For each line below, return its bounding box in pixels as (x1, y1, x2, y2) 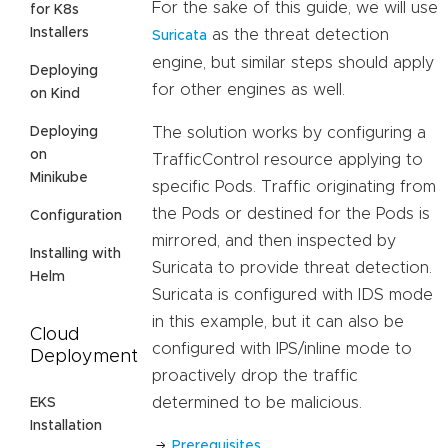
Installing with (30, 246, 121, 261)
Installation (30, 418, 102, 433)
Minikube (30, 170, 88, 185)
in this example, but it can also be (152, 314, 404, 331)
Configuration (30, 208, 122, 223)
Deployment (30, 347, 138, 366)
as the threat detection (207, 27, 389, 44)
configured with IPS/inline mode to (152, 341, 412, 358)
